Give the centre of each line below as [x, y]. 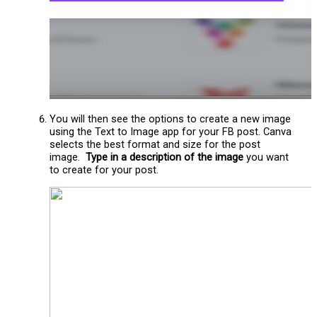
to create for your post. [104, 169]
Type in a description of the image [165, 157]
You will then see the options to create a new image [171, 119]
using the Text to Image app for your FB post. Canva [171, 131]
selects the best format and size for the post [155, 144]
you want [266, 157]
